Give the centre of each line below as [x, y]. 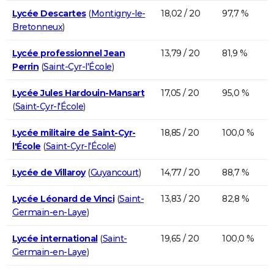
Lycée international [55, 238]
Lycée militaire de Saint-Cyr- [74, 132]
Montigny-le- [118, 13]
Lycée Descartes [49, 13]
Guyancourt [114, 172]
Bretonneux [37, 27]
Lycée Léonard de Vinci [63, 198]
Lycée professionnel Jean [68, 53]
